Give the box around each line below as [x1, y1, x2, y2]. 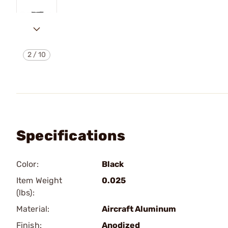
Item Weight [16, 176, 63, 185]
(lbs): [16, 188, 35, 197]
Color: [16, 159, 39, 169]
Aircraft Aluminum [102, 204, 176, 214]
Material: [16, 204, 49, 214]
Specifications [16, 127, 125, 144]
